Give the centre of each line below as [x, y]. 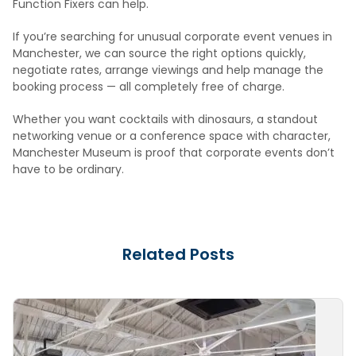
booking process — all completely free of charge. [149, 87]
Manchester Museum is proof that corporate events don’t [174, 153]
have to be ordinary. [68, 170]
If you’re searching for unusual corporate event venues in [172, 37]
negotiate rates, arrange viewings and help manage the [168, 70]
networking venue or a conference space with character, [172, 136]
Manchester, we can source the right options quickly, [159, 54]
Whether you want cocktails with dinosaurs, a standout [165, 120]
